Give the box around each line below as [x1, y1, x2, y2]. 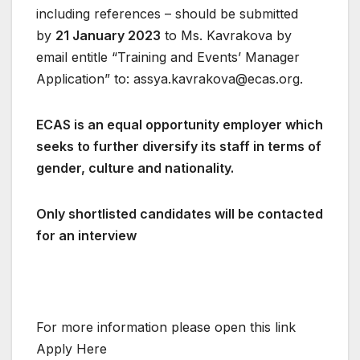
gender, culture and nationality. [36, 160, 234, 177]
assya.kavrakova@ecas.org [133, 71, 300, 88]
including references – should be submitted [36, 6, 298, 22]
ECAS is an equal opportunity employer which [36, 117, 323, 133]
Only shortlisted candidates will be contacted [36, 206, 323, 223]
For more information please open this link [36, 319, 296, 336]
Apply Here [36, 341, 107, 358]
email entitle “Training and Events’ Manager [36, 49, 300, 66]
